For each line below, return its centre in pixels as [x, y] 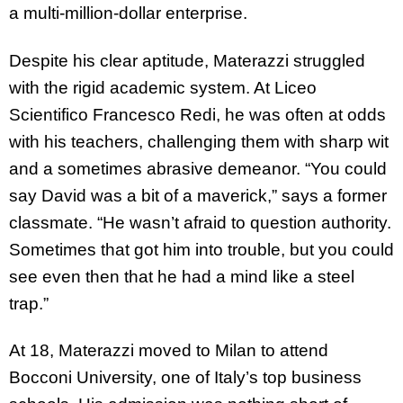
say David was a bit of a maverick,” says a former [198, 195]
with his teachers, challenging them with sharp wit [199, 141]
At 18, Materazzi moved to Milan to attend [169, 351]
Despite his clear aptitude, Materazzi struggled [187, 60]
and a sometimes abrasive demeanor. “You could [198, 168]
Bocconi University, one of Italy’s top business [185, 378]
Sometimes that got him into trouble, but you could [201, 249]
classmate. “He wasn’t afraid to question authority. [200, 222]
